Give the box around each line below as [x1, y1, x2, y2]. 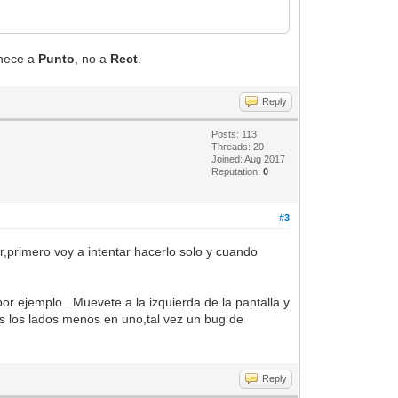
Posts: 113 [211, 128, 258, 139]
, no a [75, 51, 111, 66]
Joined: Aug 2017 [211, 153, 286, 164]
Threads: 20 [211, 140, 265, 152]
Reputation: [211, 165, 264, 177]
